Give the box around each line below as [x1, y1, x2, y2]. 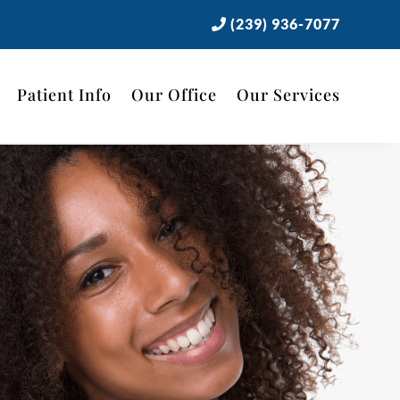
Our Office [130, 84, 217, 106]
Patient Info [16, 84, 112, 106]
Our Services [236, 84, 340, 106]
